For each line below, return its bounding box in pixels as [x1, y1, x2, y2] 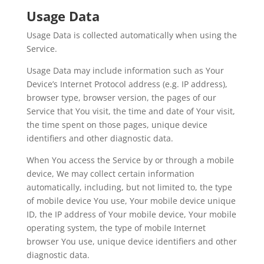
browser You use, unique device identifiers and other [26, 236, 237, 247]
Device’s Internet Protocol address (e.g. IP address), [26, 78, 227, 90]
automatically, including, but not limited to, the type [26, 181, 232, 193]
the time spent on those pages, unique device [26, 119, 207, 130]
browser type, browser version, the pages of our [26, 92, 216, 103]
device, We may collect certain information [26, 168, 194, 179]
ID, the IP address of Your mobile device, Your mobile [26, 209, 236, 220]
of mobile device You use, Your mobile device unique [26, 195, 236, 206]
